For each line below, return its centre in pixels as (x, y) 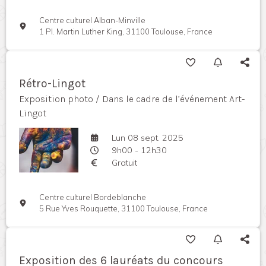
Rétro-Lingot (52, 84)
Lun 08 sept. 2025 (147, 137)
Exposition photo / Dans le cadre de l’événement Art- (132, 99)
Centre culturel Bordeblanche (93, 197)
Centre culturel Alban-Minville (93, 20)
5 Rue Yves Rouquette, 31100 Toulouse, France (124, 209)
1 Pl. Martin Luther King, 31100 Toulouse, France (126, 32)
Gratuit (124, 162)
